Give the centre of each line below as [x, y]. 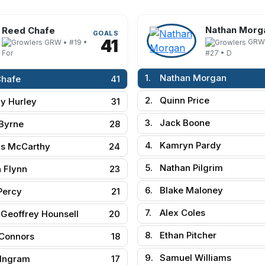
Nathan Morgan [193, 78]
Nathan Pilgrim [191, 168]
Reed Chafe [28, 30]
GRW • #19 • [65, 42]
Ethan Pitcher [188, 235]
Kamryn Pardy [190, 146]
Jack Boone [185, 123]
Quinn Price [185, 101]
